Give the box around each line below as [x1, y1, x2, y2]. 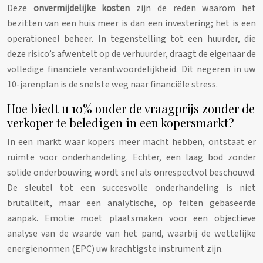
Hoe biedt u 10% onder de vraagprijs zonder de [7, 100, 255, 117]
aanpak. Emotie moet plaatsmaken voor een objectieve [7, 212, 256, 225]
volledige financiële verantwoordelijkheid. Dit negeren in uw [7, 63, 256, 76]
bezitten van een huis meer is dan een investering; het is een [7, 17, 256, 31]
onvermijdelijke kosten [33, 2, 130, 15]
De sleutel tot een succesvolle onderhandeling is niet [7, 181, 256, 195]
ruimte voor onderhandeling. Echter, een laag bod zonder [7, 151, 256, 164]
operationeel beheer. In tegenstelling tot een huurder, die [7, 32, 256, 46]
